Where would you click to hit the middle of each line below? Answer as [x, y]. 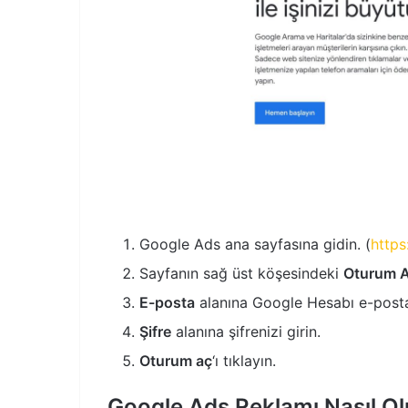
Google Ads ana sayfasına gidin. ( [255, 244]
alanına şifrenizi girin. [246, 331]
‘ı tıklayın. [244, 360]
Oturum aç [176, 360]
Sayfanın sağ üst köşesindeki [241, 273]
